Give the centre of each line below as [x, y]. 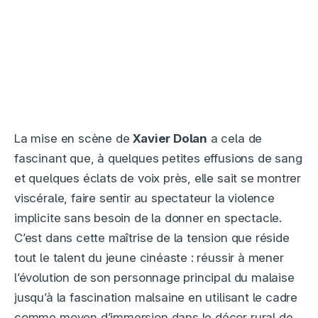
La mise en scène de [74, 139]
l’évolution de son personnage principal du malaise [154, 278]
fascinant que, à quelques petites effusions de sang [158, 159]
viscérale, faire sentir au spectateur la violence [144, 198]
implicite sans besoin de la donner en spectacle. [148, 218]
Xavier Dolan [170, 139]
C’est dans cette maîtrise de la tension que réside [152, 238]
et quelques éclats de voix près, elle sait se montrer [158, 179]
